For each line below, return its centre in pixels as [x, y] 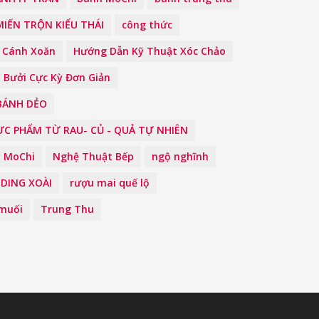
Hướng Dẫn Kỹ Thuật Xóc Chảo [150, 51]
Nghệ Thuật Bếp [93, 156]
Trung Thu [67, 209]
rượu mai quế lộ [110, 183]
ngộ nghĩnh [180, 156]
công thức [147, 25]
